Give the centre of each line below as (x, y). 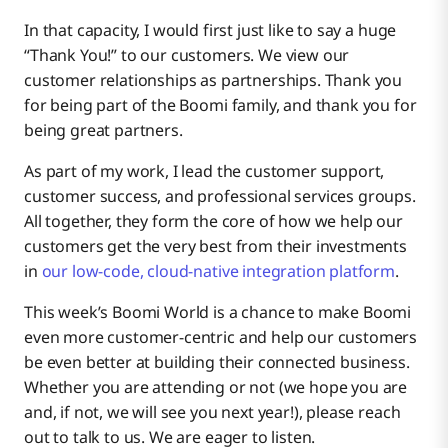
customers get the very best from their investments (215, 246)
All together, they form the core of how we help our (213, 221)
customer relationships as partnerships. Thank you (213, 80)
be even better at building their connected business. (217, 362)
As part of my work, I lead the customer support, (204, 171)
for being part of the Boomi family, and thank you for (220, 105)
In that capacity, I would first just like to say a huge (210, 30)
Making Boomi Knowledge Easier (147, 46)
